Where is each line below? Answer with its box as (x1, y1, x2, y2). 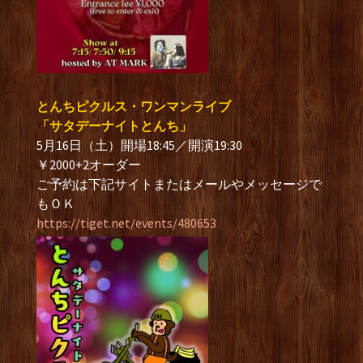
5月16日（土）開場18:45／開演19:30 (36, 137, 242, 153)
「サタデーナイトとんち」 (36, 117, 192, 134)
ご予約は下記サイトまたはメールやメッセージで (36, 176, 322, 192)
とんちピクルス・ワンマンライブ (36, 98, 231, 114)
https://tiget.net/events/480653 (36, 215, 216, 231)
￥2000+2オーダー (36, 156, 141, 173)
